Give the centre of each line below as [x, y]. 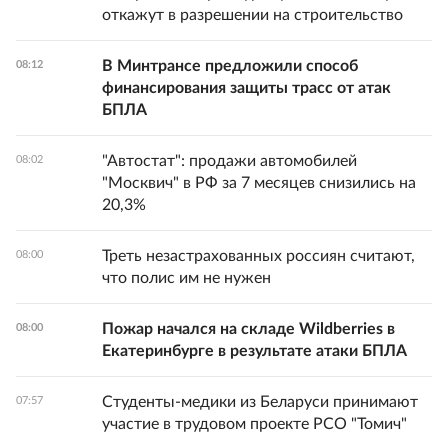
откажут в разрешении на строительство [252, 15]
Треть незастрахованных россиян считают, [258, 256]
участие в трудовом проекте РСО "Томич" [254, 424]
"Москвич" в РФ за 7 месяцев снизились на [259, 183]
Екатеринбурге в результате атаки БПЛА [254, 351]
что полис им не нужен [186, 278]
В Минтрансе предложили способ [230, 66]
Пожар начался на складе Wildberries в [248, 329]
